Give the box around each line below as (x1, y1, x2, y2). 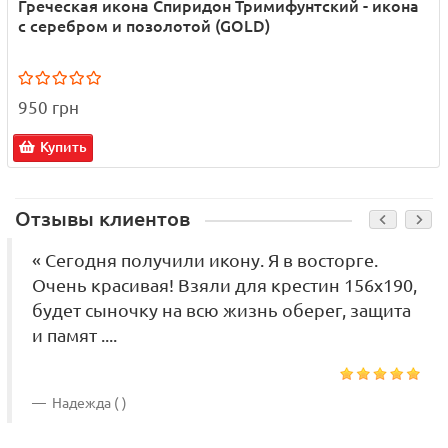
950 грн (18, 98, 79, 118)
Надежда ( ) (49, 395, 127, 412)
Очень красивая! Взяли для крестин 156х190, (32, 276, 417, 296)
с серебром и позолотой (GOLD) (18, 17, 270, 36)
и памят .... (32, 326, 117, 346)
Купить (40, 139, 87, 156)
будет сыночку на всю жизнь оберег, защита (32, 301, 411, 321)
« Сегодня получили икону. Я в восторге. (32, 251, 378, 271)
